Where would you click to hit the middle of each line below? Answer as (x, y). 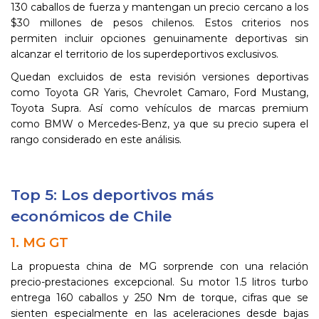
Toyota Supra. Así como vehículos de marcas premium (159, 108)
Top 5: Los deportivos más (112, 195)
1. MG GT (40, 242)
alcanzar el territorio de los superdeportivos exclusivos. (145, 54)
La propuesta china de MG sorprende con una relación (159, 266)
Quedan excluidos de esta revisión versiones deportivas (159, 77)
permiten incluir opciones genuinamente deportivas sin (159, 38)
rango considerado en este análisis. (96, 140)
